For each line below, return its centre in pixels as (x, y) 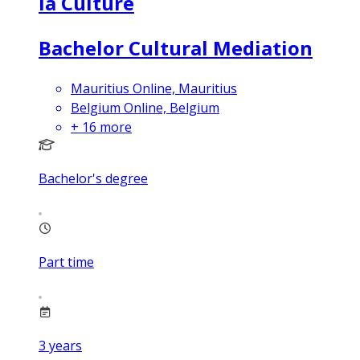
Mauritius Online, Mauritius (154, 88)
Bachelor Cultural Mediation (176, 47)
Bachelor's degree (93, 178)
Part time (66, 262)
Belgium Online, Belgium (145, 107)
